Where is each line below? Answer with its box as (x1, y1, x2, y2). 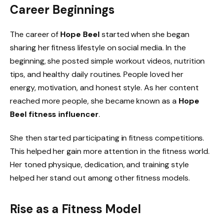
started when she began (99, 29, 189, 40)
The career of (10, 29, 61, 40)
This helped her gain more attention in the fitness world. (10, 146, 210, 156)
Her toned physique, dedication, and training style (10, 159, 189, 170)
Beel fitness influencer (10, 109, 99, 120)
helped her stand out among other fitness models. (10, 172, 190, 183)
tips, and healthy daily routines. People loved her (10, 69, 184, 80)
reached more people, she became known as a (10, 96, 179, 107)
